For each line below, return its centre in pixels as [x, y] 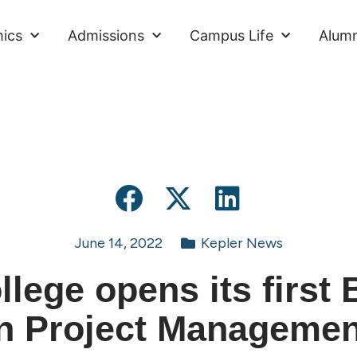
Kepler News [241, 243]
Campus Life [232, 35]
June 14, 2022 [119, 243]
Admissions [106, 35]
